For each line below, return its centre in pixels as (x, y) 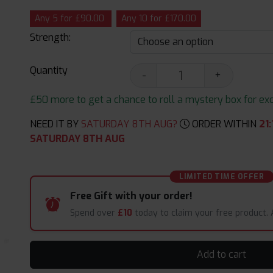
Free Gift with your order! (132, 196)
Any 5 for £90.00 (70, 19)
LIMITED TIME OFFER (222, 177)
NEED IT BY (55, 124)
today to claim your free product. (202, 213)
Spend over (94, 213)
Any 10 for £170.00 (159, 19)
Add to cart (238, 255)
